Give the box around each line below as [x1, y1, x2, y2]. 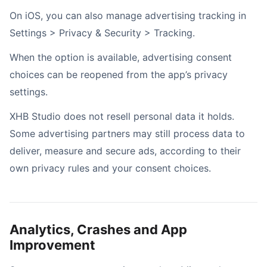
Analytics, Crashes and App [10, 222, 187, 237]
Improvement [10, 237, 95, 253]
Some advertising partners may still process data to [10, 128, 245, 139]
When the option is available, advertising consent [10, 51, 232, 63]
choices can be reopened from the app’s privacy [10, 69, 228, 80]
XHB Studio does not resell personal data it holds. [10, 110, 234, 122]
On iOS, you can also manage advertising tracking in [10, 10, 246, 21]
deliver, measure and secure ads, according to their [10, 145, 241, 157]
